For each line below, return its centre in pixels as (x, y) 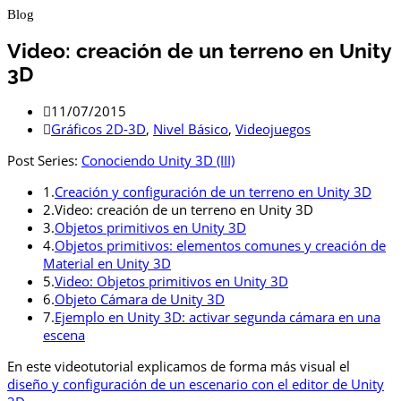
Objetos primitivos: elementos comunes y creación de (220, 246)
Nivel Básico (191, 129)
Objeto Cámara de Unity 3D (140, 299)
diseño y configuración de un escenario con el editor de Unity (196, 384)
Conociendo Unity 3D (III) (158, 161)
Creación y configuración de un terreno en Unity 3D (213, 192)
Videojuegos (273, 129)
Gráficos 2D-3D (98, 129)
